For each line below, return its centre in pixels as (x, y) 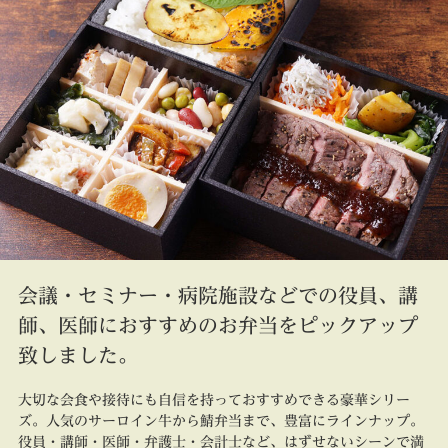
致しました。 (77, 354)
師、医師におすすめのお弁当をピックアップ (217, 324)
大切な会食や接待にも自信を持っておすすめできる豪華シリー (213, 399)
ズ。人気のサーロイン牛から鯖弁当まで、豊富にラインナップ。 (220, 420)
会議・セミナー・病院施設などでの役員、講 (217, 294)
